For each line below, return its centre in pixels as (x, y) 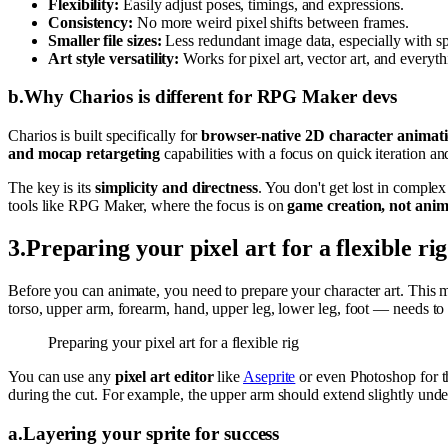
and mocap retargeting (84, 154)
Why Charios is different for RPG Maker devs (210, 97)
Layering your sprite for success (151, 433)
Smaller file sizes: (105, 40)
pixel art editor (164, 376)
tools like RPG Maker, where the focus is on (148, 206)
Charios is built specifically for (105, 136)
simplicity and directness (176, 188)
